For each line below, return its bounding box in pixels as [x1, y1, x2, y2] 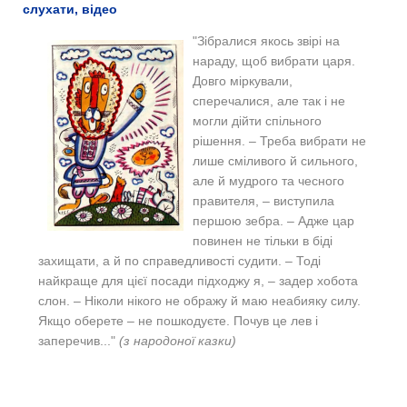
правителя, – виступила [193, 193, 334, 208]
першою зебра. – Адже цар [193, 213, 354, 228]
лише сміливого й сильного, [193, 153, 358, 168]
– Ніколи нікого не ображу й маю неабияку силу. [74, 293, 361, 308]
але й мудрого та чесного [193, 173, 344, 188]
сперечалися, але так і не [193, 93, 345, 108]
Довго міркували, [193, 73, 293, 88]
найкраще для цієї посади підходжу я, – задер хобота [38, 273, 358, 288]
